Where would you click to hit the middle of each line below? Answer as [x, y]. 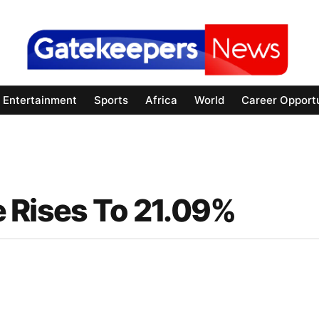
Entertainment [40, 100]
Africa [161, 100]
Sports [111, 100]
